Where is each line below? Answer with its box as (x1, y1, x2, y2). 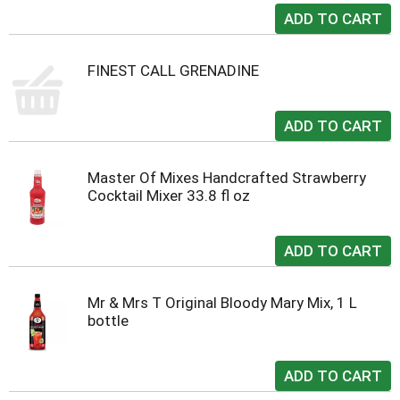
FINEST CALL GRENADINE (87, 62, 259, 79)
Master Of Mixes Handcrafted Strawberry (87, 169, 366, 187)
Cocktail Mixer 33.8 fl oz (87, 187, 250, 204)
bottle (87, 312, 129, 329)
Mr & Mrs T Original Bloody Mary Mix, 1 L (87, 294, 357, 312)
